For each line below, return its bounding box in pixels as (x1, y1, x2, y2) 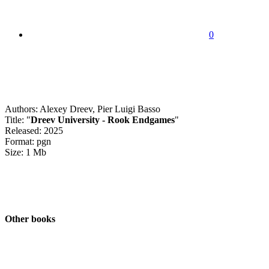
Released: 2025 (5, 125, 63, 136)
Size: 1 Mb (5, 147, 46, 157)
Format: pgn (5, 136, 51, 147)
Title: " (5, 114, 31, 125)
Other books (5, 214, 55, 225)
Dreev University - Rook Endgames (31, 114, 175, 125)
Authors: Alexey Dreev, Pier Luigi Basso (5, 103, 160, 114)
